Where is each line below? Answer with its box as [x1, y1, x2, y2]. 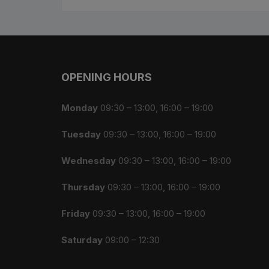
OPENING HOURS [61, 71, 152, 84]
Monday [61, 102, 98, 114]
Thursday [61, 181, 105, 193]
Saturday [61, 234, 103, 246]
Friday [61, 208, 90, 220]
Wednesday [61, 155, 116, 167]
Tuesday [61, 128, 101, 141]
